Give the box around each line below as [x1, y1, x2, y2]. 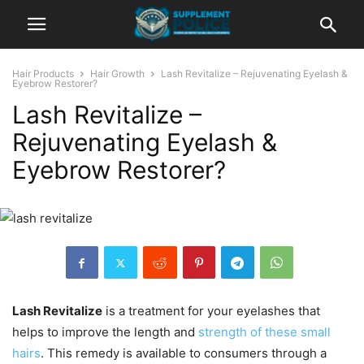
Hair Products [12, 67, 74, 80]
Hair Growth [90, 67, 145, 80]
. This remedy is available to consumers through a [41, 345, 327, 361]
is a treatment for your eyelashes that [102, 303, 320, 318]
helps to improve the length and [12, 324, 198, 340]
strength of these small [198, 324, 331, 340]
